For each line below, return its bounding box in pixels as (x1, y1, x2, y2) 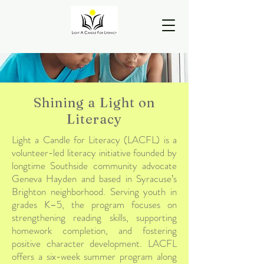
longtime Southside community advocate (12, 159, 177, 173)
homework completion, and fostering (12, 223, 177, 237)
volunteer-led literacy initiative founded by (12, 146, 177, 160)
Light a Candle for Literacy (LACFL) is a (12, 133, 177, 147)
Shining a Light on (33, 94, 156, 111)
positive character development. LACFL (12, 236, 177, 250)
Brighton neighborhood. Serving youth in (12, 184, 177, 199)
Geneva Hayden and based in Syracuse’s (12, 171, 177, 186)
